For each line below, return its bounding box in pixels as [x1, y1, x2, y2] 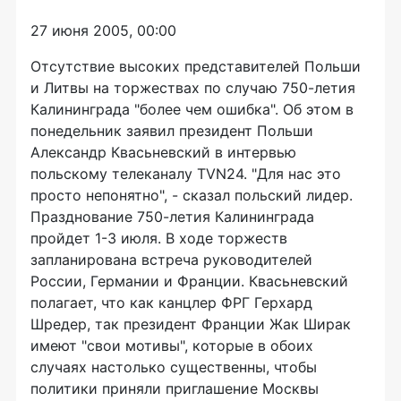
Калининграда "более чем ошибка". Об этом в [30, 100, 354, 118]
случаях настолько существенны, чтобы [30, 358, 317, 376]
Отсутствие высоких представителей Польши [30, 57, 361, 75]
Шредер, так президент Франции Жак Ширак [30, 315, 351, 333]
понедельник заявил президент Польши [30, 122, 313, 140]
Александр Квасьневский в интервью [30, 143, 296, 161]
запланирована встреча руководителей [30, 251, 312, 269]
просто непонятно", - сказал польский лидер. [30, 186, 353, 204]
